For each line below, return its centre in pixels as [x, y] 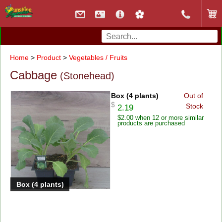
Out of [193, 95]
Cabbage [33, 75]
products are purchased [151, 123]
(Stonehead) [85, 76]
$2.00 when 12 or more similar [160, 118]
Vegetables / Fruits [98, 57]
